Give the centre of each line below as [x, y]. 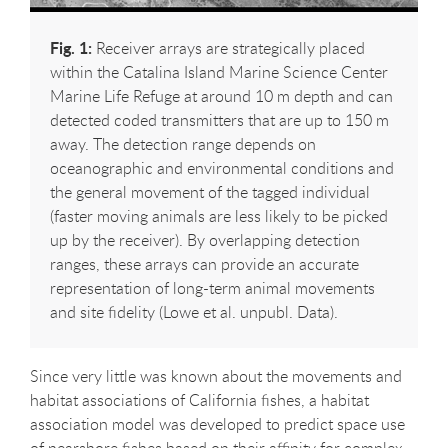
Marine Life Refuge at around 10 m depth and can [221, 95]
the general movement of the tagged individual [210, 191]
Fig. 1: [71, 47]
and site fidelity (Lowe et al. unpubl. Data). [194, 311]
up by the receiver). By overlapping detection [205, 239]
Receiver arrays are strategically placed [228, 47]
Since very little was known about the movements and [216, 375]
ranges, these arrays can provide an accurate [204, 263]
